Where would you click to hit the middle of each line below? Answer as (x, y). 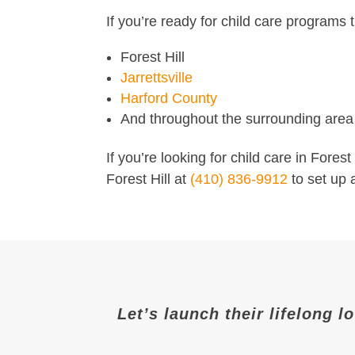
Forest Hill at (149, 179)
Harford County (169, 98)
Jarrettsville (157, 77)
